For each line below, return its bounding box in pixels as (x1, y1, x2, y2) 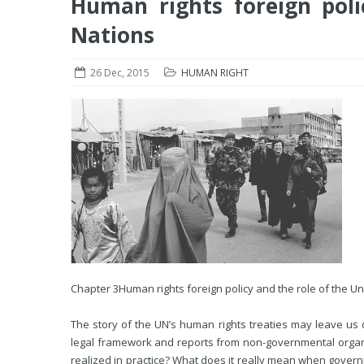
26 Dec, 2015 (90, 66, 149, 80)
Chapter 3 (71, 281, 119, 296)
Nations (71, 20, 154, 50)
